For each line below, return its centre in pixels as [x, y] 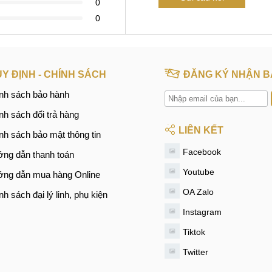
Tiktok [194, 232]
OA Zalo [198, 192]
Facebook [202, 151]
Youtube [198, 172]
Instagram [202, 212]
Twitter [195, 252]
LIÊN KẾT [201, 130]
